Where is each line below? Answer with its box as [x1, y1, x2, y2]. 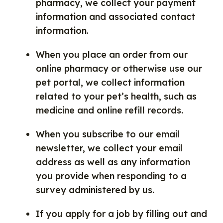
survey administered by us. [36, 184, 154, 196]
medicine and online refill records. [36, 105, 183, 116]
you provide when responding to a [36, 170, 187, 182]
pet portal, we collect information [36, 77, 185, 88]
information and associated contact [36, 11, 195, 22]
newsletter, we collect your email [36, 142, 183, 154]
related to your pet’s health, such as [36, 91, 197, 102]
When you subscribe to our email [36, 128, 180, 140]
